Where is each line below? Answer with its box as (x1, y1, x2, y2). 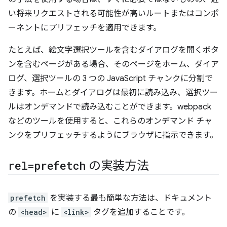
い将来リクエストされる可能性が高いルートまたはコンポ (8, 9, 219, 19)
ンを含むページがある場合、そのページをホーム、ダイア (8, 59, 219, 69)
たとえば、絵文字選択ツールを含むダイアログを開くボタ (8, 45, 219, 55)
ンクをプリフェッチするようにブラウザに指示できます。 (8, 130, 218, 140)
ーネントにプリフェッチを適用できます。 (8, 23, 161, 33)
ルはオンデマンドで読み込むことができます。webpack (8, 102, 211, 112)
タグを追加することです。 (91, 207, 190, 217)
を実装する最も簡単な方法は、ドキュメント (48, 193, 212, 203)
